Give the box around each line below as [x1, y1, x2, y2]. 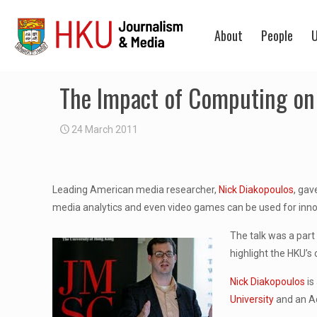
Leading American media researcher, [52, 184, 219, 195]
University [230, 294, 275, 305]
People [261, 26, 293, 45]
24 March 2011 [71, 124, 138, 135]
